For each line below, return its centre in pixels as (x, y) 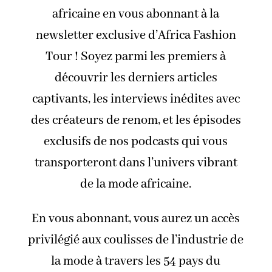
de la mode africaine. (136, 184)
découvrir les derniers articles (136, 78)
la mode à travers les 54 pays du (136, 261)
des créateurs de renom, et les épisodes (136, 120)
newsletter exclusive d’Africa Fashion (136, 35)
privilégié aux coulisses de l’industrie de (136, 240)
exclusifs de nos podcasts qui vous (136, 141)
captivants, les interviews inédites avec (136, 99)
